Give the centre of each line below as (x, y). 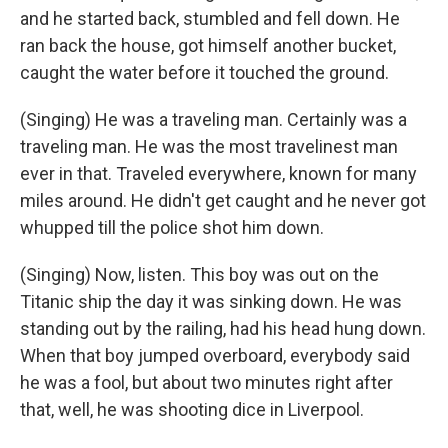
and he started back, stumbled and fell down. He (210, 18)
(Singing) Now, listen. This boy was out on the (199, 274)
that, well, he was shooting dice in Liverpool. (192, 409)
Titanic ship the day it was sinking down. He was (211, 301)
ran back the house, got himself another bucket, (208, 45)
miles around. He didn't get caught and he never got (223, 200)
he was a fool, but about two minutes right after (206, 382)
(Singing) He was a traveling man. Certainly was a (213, 119)
